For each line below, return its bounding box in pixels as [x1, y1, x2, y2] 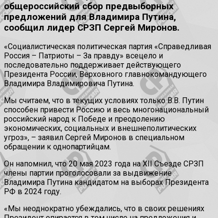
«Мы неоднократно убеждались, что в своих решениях [4, 204, 204, 214]
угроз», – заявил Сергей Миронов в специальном [4, 133, 184, 143]
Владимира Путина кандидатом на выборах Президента [4, 178, 209, 187]
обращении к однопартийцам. [4, 142, 111, 152]
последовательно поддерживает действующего [4, 60, 181, 70]
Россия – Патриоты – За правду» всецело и [4, 51, 163, 61]
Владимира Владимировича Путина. [4, 79, 134, 89]
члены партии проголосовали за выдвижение [4, 168, 172, 178]
